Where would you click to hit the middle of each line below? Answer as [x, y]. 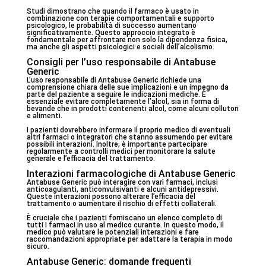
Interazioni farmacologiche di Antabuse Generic [131, 174]
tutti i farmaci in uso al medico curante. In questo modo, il [125, 225]
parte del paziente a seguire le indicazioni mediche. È [116, 94]
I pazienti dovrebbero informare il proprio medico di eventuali [128, 130]
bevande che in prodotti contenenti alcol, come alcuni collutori [132, 109]
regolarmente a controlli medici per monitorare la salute [121, 151]
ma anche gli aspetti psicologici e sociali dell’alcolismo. [120, 47]
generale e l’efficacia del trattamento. [91, 159]
